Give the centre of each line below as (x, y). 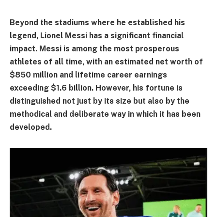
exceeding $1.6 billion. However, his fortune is (96, 88)
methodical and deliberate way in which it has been (105, 114)
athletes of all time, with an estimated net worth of (106, 62)
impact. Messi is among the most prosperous (94, 49)
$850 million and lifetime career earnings (88, 75)
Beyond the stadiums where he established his (97, 23)
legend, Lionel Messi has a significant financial (97, 36)
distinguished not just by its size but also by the (100, 101)
